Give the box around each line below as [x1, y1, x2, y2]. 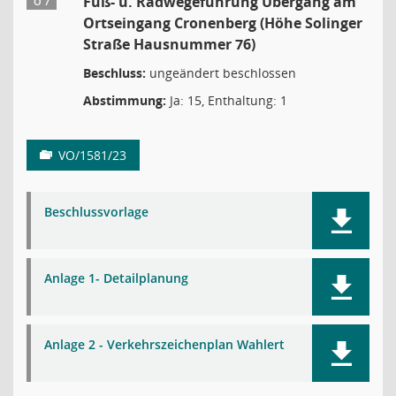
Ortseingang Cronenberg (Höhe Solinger [83, 13, 362, 33]
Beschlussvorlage [44, 203, 148, 220]
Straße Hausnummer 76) [83, 34, 255, 54]
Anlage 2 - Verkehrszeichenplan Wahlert [44, 336, 285, 353]
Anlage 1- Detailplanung [44, 270, 188, 286]
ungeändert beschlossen [146, 65, 296, 81]
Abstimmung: [83, 92, 166, 109]
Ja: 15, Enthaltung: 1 [166, 92, 287, 109]
